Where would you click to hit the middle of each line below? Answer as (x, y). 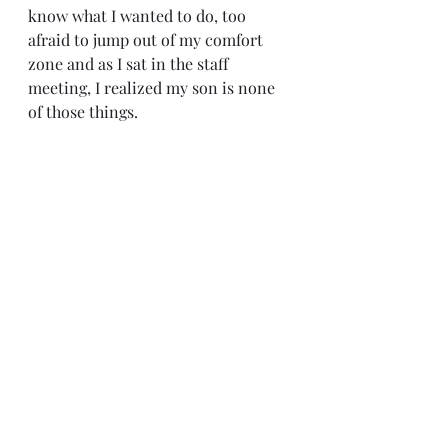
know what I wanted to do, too (139, 15)
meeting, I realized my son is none (153, 87)
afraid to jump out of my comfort (147, 39)
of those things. (89, 111)
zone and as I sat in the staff (130, 63)
